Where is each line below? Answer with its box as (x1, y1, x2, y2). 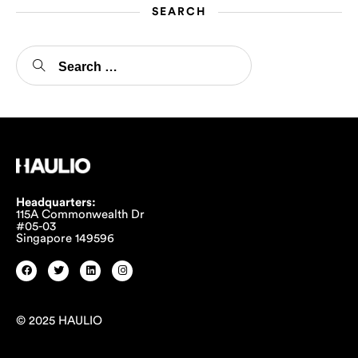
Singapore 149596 (16, 232, 114, 245)
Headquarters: (16, 196, 96, 209)
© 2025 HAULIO (16, 315, 102, 328)
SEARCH (152, 6, 206, 18)
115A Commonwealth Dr (16, 208, 145, 221)
